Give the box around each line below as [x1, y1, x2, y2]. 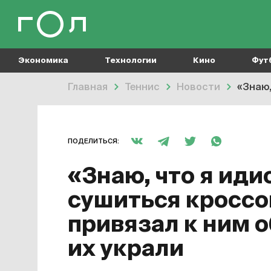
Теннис [125, 82, 160, 93]
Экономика [18, 56, 68, 65]
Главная [68, 82, 108, 93]
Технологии [105, 56, 157, 65]
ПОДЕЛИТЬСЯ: [68, 137, 119, 145]
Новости [177, 82, 220, 93]
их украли [68, 238, 184, 261]
